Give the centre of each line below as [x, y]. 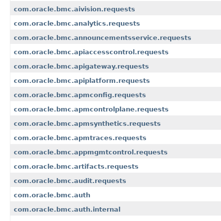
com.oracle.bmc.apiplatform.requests [82, 81]
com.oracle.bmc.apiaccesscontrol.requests [91, 52]
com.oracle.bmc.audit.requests [70, 181]
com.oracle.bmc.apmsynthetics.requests [87, 124]
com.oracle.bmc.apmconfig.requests [80, 95]
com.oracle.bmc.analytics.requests [77, 24]
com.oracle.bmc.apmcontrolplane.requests [91, 110]
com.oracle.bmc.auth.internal [67, 210]
